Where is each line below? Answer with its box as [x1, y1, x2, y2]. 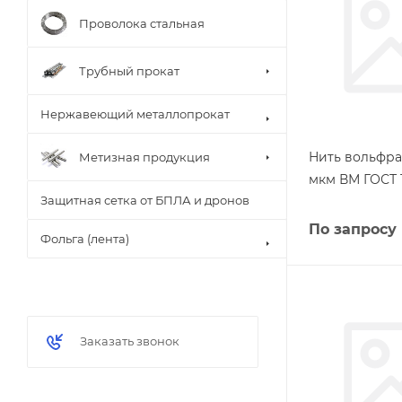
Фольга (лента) [40, 232, 129, 246]
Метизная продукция [79, 149, 210, 164]
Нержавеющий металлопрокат [40, 107, 230, 121]
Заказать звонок [80, 334, 179, 348]
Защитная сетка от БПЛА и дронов [40, 193, 249, 207]
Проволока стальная [79, 15, 205, 31]
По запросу [309, 221, 397, 238]
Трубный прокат [79, 63, 179, 78]
